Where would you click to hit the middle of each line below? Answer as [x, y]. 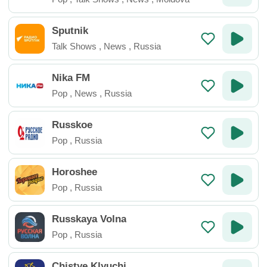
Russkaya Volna [89, 219]
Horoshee [74, 172]
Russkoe [72, 125]
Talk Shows [74, 46]
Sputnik [70, 31]
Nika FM [71, 78]
